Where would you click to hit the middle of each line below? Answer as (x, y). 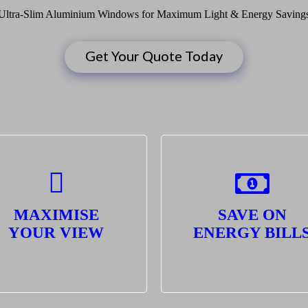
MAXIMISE (56, 215)
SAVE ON (252, 215)
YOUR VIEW (56, 233)
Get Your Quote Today (154, 56)
